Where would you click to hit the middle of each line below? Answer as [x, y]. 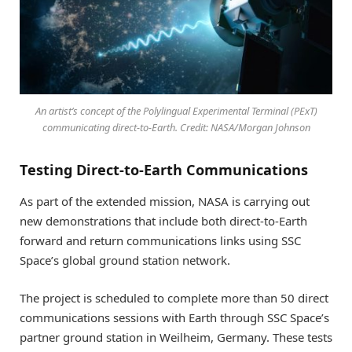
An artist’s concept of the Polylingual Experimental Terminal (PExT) [176, 110]
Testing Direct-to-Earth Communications [164, 169]
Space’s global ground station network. [125, 260]
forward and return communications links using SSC [160, 240]
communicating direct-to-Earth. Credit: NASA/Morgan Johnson [176, 127]
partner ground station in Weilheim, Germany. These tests [176, 337]
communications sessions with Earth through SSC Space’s [174, 317]
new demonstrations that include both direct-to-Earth [163, 220]
